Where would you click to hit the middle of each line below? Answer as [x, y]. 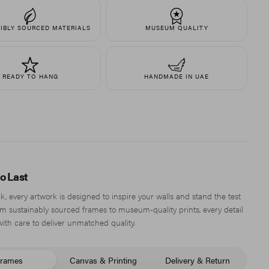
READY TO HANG [30, 76]
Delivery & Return [197, 260]
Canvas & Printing [103, 260]
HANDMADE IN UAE [177, 76]
